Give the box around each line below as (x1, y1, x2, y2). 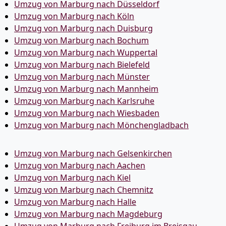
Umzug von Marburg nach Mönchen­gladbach (14, 120, 189, 131)
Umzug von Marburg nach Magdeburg (14, 208, 162, 219)
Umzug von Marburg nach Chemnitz (14, 184, 153, 195)
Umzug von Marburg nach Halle (14, 196, 136, 207)
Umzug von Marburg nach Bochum (14, 35, 149, 46)
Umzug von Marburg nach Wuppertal (14, 47, 157, 58)
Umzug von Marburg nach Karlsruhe (14, 95, 154, 106)
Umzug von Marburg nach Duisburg (14, 23, 153, 34)
